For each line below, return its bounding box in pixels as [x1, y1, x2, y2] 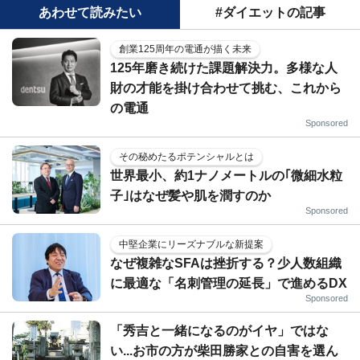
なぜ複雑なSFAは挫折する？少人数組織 [110, 256, 342, 270]
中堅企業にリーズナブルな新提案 [119, 238, 264, 250]
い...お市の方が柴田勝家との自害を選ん [110, 343, 338, 358]
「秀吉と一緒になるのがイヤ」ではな [110, 323, 329, 337]
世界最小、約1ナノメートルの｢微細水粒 [110, 168, 342, 182]
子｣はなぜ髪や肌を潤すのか [110, 188, 271, 202]
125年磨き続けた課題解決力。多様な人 [110, 60, 337, 75]
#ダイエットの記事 [215, 5, 325, 19]
